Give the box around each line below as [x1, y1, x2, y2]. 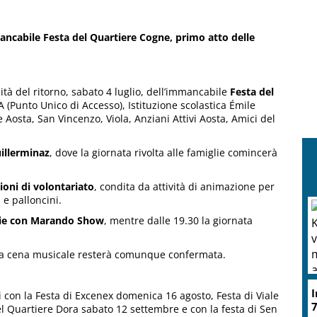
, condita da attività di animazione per [94, 180, 275, 194]
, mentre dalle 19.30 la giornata [104, 214, 253, 228]
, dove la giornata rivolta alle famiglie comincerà [50, 146, 277, 160]
